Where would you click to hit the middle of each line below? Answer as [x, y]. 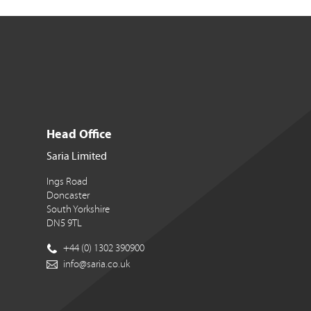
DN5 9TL [64, 223]
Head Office [79, 134]
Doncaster [68, 195]
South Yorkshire [78, 209]
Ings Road [67, 182]
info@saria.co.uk [96, 264]
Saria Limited [77, 156]
